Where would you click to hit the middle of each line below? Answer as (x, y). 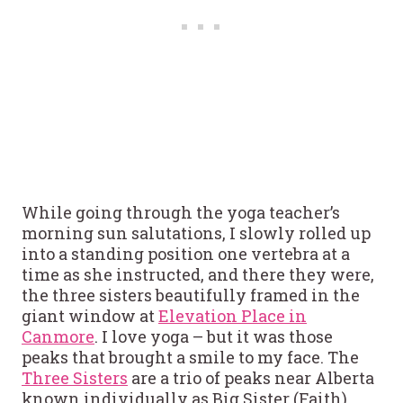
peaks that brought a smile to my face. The (190, 357)
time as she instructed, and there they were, (198, 274)
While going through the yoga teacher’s (181, 212)
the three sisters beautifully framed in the (191, 295)
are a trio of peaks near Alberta (251, 377)
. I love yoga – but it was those (214, 336)
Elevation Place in (233, 315)
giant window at (90, 315)
